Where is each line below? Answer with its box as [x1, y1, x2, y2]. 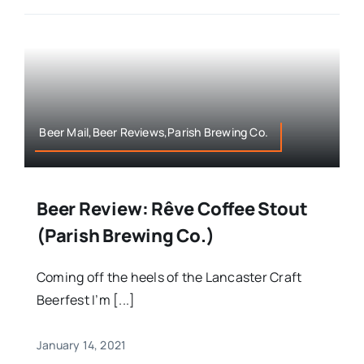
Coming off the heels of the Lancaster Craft [36, 267, 302, 286]
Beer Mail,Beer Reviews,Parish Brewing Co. [39, 123, 269, 140]
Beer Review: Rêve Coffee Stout [36, 196, 308, 221]
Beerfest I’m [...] [36, 290, 136, 309]
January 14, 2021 [36, 336, 127, 353]
